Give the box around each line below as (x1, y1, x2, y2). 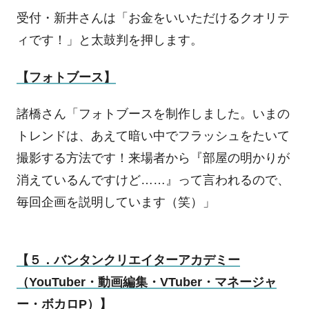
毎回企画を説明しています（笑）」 (16, 195, 215, 210)
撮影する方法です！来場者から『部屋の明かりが (16, 151, 290, 166)
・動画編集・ (85, 275, 160, 289)
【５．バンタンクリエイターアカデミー (16, 252, 240, 267)
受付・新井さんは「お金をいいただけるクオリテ (16, 11, 290, 26)
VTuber (159, 275, 202, 289)
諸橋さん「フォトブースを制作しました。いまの (16, 107, 290, 121)
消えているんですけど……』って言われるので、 (16, 173, 290, 188)
